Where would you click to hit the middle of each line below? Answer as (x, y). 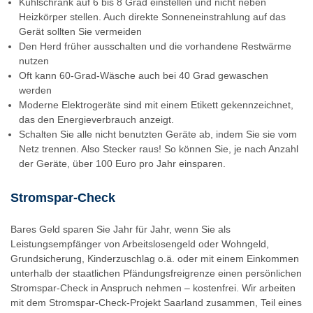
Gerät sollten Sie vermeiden (80, 31)
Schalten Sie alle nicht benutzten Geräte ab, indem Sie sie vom (158, 134)
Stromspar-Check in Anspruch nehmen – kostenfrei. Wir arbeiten (153, 287)
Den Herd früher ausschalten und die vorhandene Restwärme (155, 46)
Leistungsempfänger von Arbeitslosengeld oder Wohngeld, (140, 243)
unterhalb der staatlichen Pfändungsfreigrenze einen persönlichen (156, 273)
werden (35, 90)
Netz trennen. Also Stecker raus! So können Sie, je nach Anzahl (159, 148)
